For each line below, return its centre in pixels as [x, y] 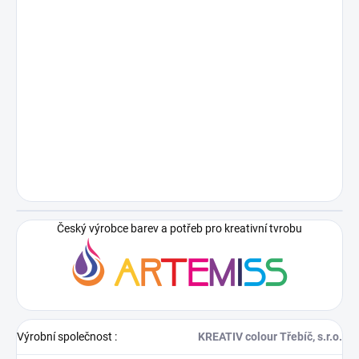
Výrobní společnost [66, 336]
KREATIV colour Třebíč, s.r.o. [270, 336]
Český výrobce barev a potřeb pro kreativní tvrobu [179, 228]
